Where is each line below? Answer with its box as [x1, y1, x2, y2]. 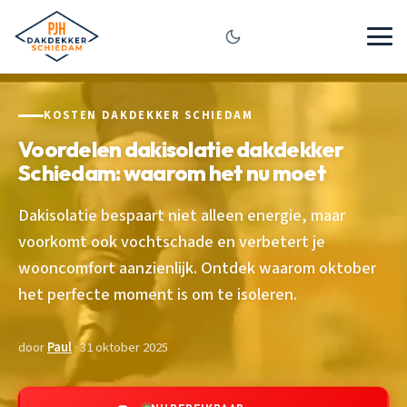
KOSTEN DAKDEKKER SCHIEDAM [44, 107, 253, 124]
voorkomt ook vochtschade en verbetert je [18, 229, 325, 253]
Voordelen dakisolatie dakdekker [18, 134, 344, 163]
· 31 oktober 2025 [72, 337, 168, 357]
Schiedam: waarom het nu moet [18, 158, 326, 186]
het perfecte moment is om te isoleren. [18, 282, 297, 306]
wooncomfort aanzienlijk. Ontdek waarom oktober [18, 255, 376, 280]
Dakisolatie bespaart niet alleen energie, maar [18, 203, 345, 227]
